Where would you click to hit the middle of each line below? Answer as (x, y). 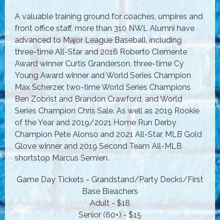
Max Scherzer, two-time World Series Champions (103, 87)
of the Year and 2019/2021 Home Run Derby (96, 122)
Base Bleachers (110, 191)
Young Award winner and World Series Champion (103, 75)
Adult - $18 (110, 203)
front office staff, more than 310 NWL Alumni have (105, 28)
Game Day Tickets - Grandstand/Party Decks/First (110, 179)
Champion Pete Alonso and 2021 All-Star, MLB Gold (108, 134)
